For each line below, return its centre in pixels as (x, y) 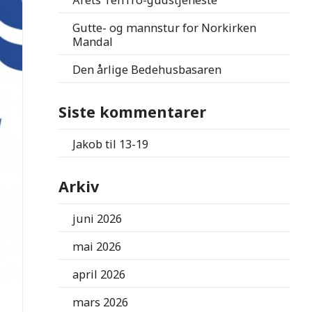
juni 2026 (97, 218)
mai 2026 (97, 246)
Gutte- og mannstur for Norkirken (165, 28)
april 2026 (99, 274)
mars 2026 (101, 302)
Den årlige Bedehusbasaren (147, 70)
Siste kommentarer (133, 112)
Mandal (93, 42)
